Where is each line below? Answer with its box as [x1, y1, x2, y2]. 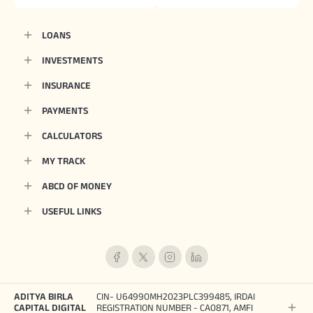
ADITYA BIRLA [14, 291, 73, 303]
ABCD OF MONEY [42, 180, 112, 192]
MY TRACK [42, 155, 85, 167]
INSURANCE [42, 80, 91, 92]
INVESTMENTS [42, 54, 103, 66]
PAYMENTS [42, 105, 88, 117]
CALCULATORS [42, 130, 102, 142]
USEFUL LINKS [42, 205, 101, 217]
